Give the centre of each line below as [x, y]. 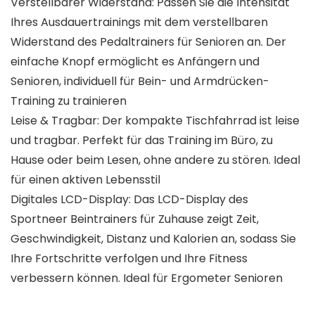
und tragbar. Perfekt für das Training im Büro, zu [142, 140]
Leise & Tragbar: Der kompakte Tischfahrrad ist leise [155, 120]
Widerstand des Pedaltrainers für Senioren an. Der [148, 41]
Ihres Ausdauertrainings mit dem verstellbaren [139, 22]
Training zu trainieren [69, 101]
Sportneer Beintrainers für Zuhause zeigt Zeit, [135, 219]
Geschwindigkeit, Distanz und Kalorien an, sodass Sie [153, 238]
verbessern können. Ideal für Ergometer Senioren [147, 278]
